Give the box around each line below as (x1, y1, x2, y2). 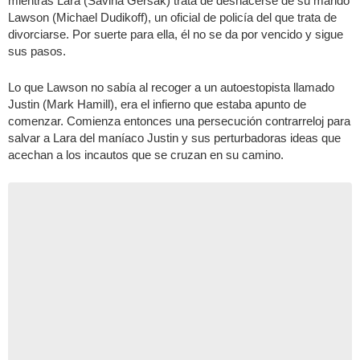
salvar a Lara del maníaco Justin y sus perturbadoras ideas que (8, 130, 341, 145)
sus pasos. (8, 43, 66, 58)
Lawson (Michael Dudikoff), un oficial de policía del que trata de (8, 10, 337, 24)
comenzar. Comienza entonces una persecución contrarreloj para (8, 113, 350, 128)
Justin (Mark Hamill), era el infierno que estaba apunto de (8, 96, 306, 111)
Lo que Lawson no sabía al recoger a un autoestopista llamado (8, 80, 334, 94)
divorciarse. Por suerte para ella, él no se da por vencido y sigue (8, 27, 343, 41)
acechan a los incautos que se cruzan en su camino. (8, 147, 284, 162)
